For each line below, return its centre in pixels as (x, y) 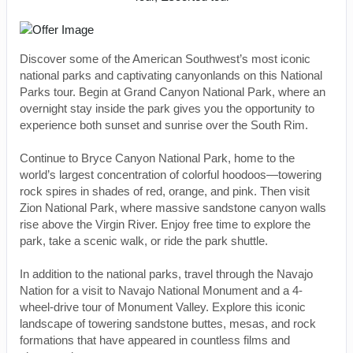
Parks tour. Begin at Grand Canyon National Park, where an (173, 91)
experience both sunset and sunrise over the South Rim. (164, 124)
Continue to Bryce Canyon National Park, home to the (157, 158)
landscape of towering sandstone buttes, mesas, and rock (168, 323)
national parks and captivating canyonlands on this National (171, 75)
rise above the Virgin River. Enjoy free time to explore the (165, 224)
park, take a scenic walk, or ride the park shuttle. (144, 240)
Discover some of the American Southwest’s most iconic (165, 58)
